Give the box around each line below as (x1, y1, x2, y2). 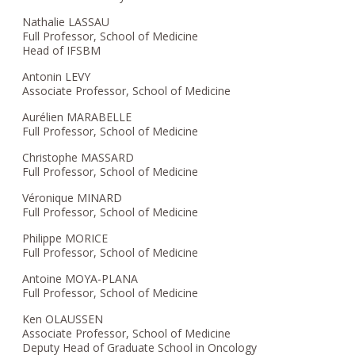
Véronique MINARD (22, 189, 123, 205)
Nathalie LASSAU (22, 13, 110, 29)
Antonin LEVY (22, 68, 91, 84)
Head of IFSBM (22, 42, 101, 58)
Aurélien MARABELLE (22, 109, 132, 124)
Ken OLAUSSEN (22, 311, 104, 326)
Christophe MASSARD (22, 149, 135, 165)
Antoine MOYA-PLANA (22, 270, 139, 286)
